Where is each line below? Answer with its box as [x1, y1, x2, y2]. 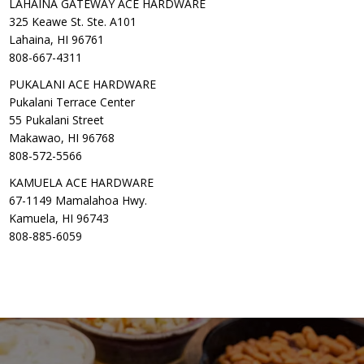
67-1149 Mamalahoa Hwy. [9, 193, 148, 209]
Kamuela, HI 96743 [9, 210, 110, 227]
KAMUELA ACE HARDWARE [9, 175, 154, 191]
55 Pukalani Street [9, 112, 105, 128]
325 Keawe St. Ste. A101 [9, 14, 137, 30]
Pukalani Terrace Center [9, 94, 136, 110]
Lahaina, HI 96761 [9, 32, 105, 48]
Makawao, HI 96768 [9, 130, 115, 146]
